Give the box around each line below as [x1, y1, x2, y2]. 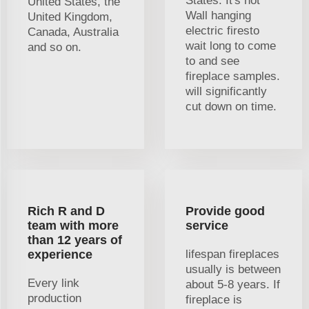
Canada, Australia [28, 26, 119, 39]
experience [28, 248, 92, 262]
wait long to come [186, 39, 276, 53]
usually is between [186, 263, 281, 277]
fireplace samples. [186, 70, 280, 83]
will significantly [186, 85, 267, 99]
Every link [28, 277, 79, 290]
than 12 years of [28, 233, 122, 248]
